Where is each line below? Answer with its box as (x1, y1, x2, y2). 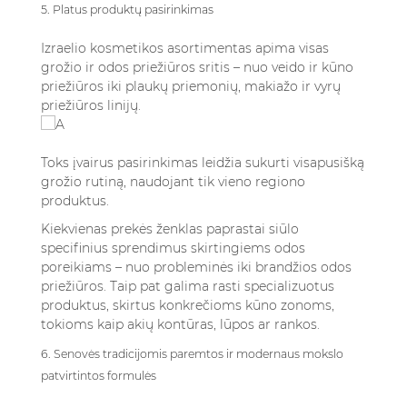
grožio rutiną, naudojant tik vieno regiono (41, 174, 305, 190)
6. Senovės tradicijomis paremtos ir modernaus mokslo (41, 347, 343, 361)
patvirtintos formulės (41, 369, 156, 382)
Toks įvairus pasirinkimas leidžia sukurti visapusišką (41, 154, 364, 171)
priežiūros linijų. (41, 97, 141, 114)
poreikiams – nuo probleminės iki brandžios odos (41, 259, 352, 275)
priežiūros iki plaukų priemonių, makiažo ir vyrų (41, 78, 341, 94)
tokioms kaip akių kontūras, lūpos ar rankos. (41, 316, 320, 333)
